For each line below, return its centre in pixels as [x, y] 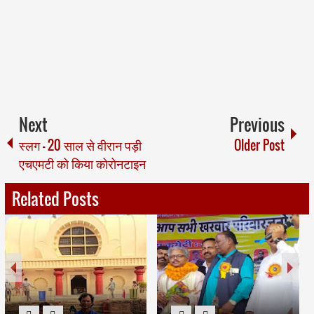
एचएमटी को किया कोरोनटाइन [82, 163]
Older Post [260, 145]
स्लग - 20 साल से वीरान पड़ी [80, 145]
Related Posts [55, 198]
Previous [258, 124]
